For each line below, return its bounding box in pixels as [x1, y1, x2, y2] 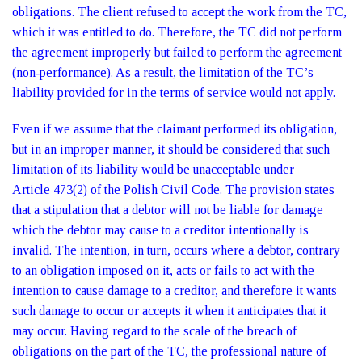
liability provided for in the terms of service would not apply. [12, 86, 335, 99]
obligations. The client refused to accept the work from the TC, [12, 5, 347, 19]
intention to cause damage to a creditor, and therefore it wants [12, 284, 337, 297]
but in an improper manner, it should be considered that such [12, 142, 330, 156]
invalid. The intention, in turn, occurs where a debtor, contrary [12, 243, 340, 257]
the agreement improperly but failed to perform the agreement [12, 45, 342, 59]
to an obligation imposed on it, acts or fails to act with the [12, 263, 314, 277]
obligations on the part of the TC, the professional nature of [12, 344, 326, 358]
